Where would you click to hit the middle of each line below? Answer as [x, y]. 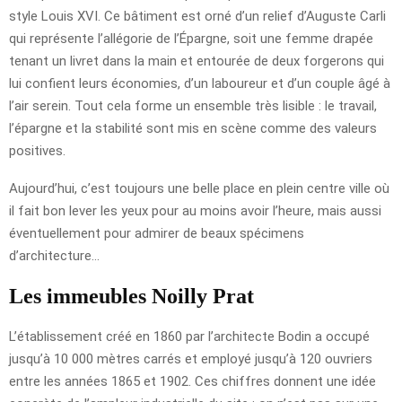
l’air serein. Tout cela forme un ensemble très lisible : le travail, [193, 105]
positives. [37, 150]
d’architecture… [54, 255]
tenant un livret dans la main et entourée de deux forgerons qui [197, 61]
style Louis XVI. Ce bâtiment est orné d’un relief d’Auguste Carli [197, 16]
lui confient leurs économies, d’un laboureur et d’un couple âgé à [200, 83]
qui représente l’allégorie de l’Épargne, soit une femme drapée [191, 38]
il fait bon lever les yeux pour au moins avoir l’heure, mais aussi [195, 210]
